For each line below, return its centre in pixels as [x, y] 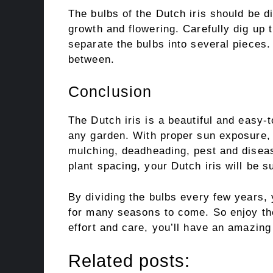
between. [91, 59]
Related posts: [129, 261]
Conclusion [110, 91]
